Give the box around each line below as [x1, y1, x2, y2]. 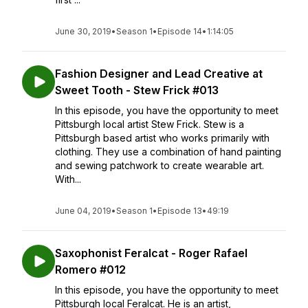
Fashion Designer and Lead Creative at [55, 67, 263, 80]
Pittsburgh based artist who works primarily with [55, 132, 269, 144]
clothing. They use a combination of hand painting [55, 146, 281, 157]
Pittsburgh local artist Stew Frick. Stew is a [55, 118, 244, 130]
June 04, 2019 [55, 206, 111, 216]
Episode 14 [157, 26, 202, 36]
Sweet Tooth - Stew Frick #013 [55, 83, 219, 97]
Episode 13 [157, 206, 202, 216]
